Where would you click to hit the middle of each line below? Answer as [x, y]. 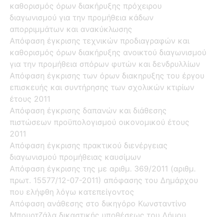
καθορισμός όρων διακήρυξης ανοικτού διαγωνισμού [108, 52]
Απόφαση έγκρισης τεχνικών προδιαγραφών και [100, 40]
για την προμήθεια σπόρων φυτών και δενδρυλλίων [105, 64]
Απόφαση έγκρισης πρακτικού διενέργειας [89, 145]
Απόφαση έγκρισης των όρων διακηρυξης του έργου [107, 75]
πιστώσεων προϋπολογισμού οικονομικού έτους [100, 122]
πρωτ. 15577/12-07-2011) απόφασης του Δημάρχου [104, 180]
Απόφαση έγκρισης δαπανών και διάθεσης [88, 110]
